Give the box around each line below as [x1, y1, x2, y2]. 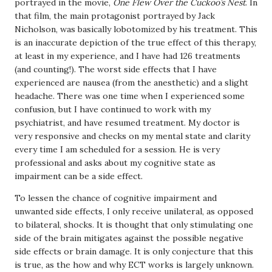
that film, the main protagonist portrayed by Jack [15, 10, 215, 21]
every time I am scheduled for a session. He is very [15, 144, 220, 155]
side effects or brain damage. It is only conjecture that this [15, 246, 253, 257]
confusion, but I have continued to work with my [15, 104, 211, 115]
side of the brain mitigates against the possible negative [15, 233, 243, 243]
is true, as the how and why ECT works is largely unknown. [15, 259, 254, 270]
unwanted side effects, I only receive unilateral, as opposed [15, 206, 253, 217]
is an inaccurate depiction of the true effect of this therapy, [15, 37, 256, 48]
